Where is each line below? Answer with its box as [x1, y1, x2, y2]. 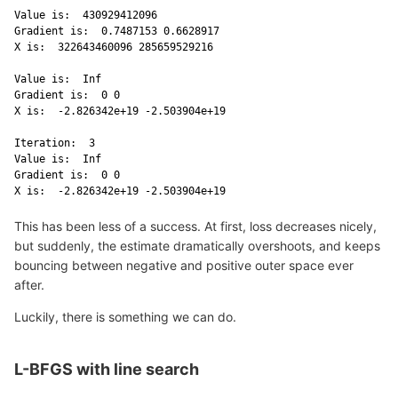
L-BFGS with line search [14, 360, 199, 379]
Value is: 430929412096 [14, 9, 163, 22]
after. [14, 277, 44, 293]
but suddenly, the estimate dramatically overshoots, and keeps [14, 238, 380, 254]
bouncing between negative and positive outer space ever [14, 258, 354, 274]
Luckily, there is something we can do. [14, 309, 236, 325]
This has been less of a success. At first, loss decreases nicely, [14, 219, 377, 235]
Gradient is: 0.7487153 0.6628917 [14, 25, 226, 38]
